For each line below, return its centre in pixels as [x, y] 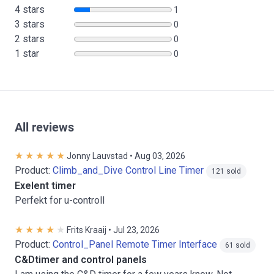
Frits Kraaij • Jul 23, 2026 [113, 230]
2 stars [30, 39]
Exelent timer [45, 186]
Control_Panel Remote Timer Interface [135, 244]
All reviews [44, 127]
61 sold [238, 245]
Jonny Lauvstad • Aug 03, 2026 [126, 156]
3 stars [30, 24]
